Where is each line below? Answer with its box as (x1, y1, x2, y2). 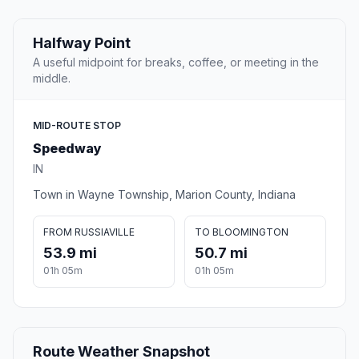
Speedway (33, 140, 102, 157)
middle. (33, 71, 71, 86)
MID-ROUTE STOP (33, 119, 121, 132)
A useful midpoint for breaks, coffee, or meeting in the (33, 55, 319, 70)
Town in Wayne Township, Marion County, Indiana (33, 188, 296, 202)
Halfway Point (33, 34, 131, 52)
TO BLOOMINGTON (195, 226, 288, 239)
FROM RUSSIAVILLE (43, 226, 135, 239)
